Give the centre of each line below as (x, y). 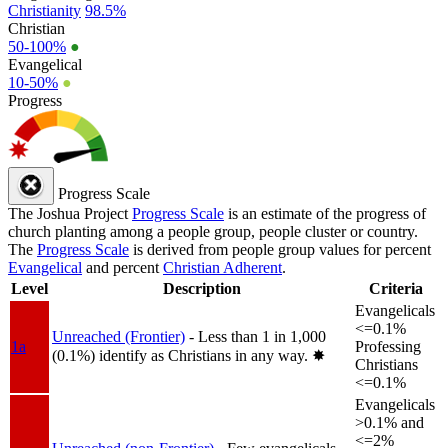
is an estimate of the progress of (325, 213)
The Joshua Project (70, 213)
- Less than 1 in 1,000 (257, 336)
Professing (388, 346)
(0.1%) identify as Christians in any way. (182, 355)
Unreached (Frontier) (118, 336)
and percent (122, 267)
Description (201, 288)
